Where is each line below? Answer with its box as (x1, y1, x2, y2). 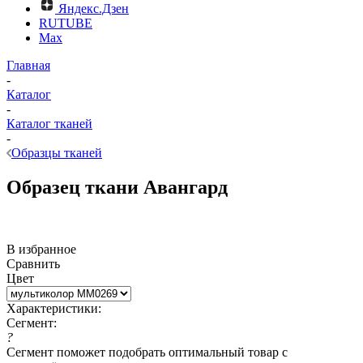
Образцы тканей (11, 146, 102, 160)
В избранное (6, 241, 76, 256)
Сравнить (6, 256, 60, 271)
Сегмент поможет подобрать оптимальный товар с (6, 344, 288, 359)
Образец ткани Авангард (6, 176, 228, 198)
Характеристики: (6, 301, 101, 315)
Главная (6, 58, 50, 72)
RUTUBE (39, 16, 92, 30)
